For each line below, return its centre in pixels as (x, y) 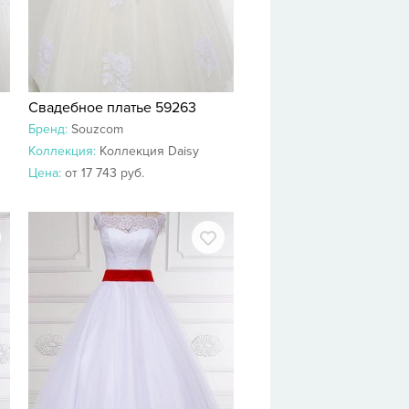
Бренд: (50, 129)
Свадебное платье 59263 (112, 108)
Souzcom (97, 129)
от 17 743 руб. (105, 173)
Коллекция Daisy (149, 151)
